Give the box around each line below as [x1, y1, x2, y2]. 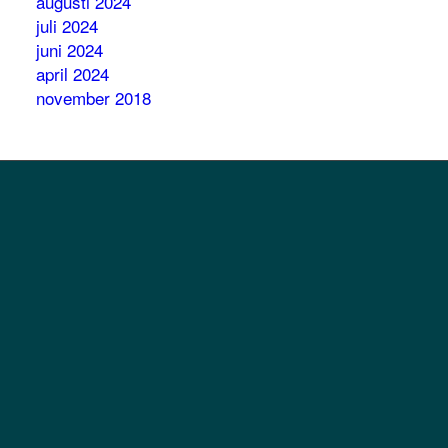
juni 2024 [36, 37, 104, 62]
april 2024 [36, 61, 110, 86]
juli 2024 [36, 13, 99, 38]
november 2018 [36, 85, 152, 110]
